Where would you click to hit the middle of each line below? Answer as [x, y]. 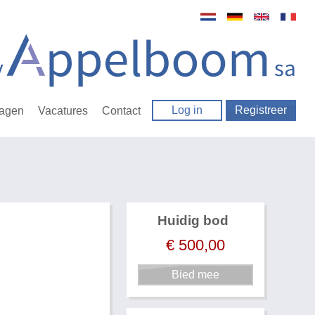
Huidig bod [193, 221]
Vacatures [63, 110]
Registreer [261, 110]
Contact [122, 110]
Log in [187, 110]
